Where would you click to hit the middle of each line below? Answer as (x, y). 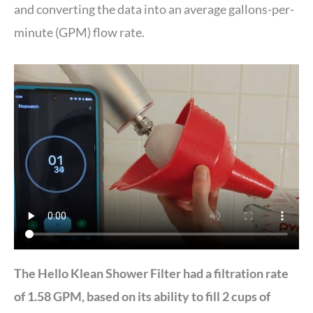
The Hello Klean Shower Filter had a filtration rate (151, 273)
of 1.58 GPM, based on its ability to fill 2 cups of (142, 296)
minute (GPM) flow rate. (80, 32)
